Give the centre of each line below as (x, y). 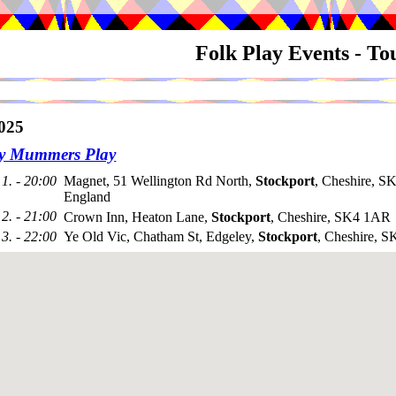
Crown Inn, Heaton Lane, (137, 217)
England (87, 197)
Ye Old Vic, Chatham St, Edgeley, (161, 236)
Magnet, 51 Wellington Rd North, (160, 181)
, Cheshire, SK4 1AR (331, 217)
